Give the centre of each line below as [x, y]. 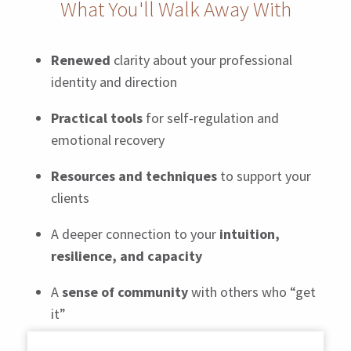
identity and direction [114, 82]
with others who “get [251, 292]
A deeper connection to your [135, 234]
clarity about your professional [201, 60]
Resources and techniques [134, 176]
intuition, [249, 234]
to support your [264, 176]
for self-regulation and [210, 118]
